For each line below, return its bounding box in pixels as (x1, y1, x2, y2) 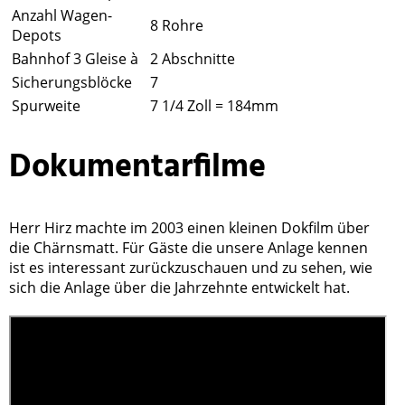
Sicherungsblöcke (12, 72, 132, 93)
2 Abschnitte (150, 49, 235, 70)
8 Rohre (150, 15, 203, 36)
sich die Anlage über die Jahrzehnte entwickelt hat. (9, 278, 353, 298)
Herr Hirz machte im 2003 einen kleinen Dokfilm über (9, 218, 370, 239)
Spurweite (12, 96, 80, 117)
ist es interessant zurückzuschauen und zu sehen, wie (9, 258, 372, 278)
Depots (12, 25, 61, 46)
